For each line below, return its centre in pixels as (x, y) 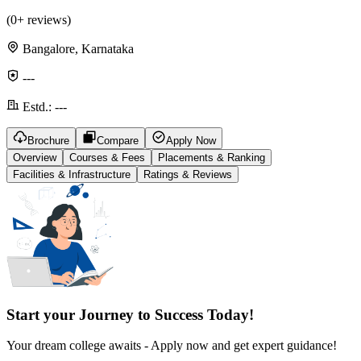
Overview (35, 157)
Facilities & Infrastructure (72, 174)
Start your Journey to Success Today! (130, 314)
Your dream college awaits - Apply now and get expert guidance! (172, 346)
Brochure (48, 140)
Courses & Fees (107, 157)
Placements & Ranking (212, 157)
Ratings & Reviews (188, 174)
